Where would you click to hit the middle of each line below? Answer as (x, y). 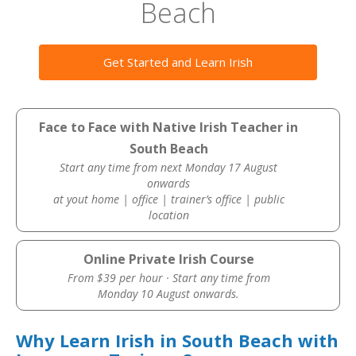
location (168, 215)
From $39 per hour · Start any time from (168, 278)
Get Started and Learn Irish (178, 62)
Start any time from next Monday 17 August (169, 167)
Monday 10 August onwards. (169, 294)
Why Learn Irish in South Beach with (177, 340)
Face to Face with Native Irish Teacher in (169, 127)
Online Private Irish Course (168, 259)
